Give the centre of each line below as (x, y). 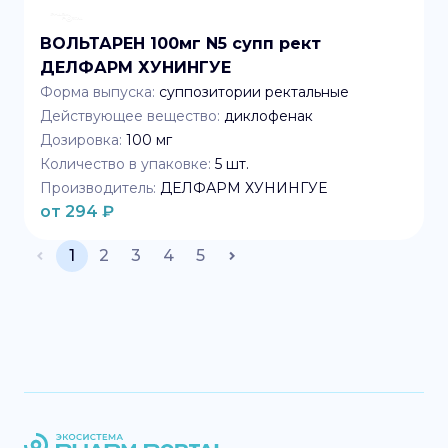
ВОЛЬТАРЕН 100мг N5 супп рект (180, 43)
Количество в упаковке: (125, 164)
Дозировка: (81, 140)
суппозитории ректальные (254, 92)
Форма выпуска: (97, 92)
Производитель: (98, 188)
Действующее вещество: (130, 116)
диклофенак (268, 116)
